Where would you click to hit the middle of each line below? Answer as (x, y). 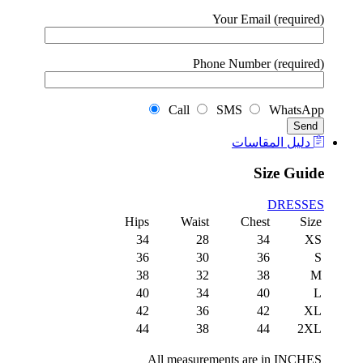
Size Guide (289, 173)
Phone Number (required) (258, 63)
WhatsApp (293, 109)
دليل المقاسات (273, 142)
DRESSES (296, 205)
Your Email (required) (268, 19)
